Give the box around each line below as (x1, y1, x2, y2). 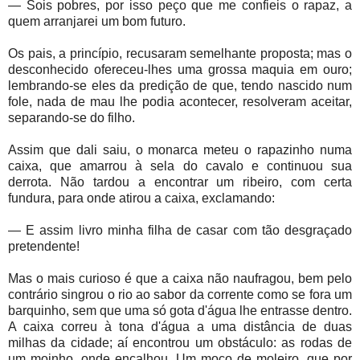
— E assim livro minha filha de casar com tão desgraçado (8, 223, 352, 238)
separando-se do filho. (8, 111, 135, 125)
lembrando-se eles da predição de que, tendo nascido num (8, 79, 352, 93)
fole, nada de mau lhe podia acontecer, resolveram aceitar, (8, 95, 352, 109)
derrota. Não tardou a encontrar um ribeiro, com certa (8, 175, 352, 190)
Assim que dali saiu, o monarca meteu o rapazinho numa (8, 143, 352, 157)
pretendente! (8, 239, 80, 254)
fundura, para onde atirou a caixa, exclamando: (8, 191, 275, 206)
